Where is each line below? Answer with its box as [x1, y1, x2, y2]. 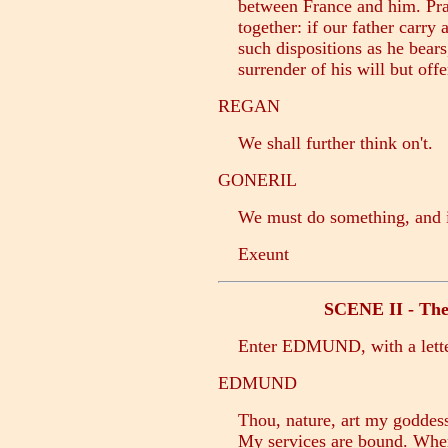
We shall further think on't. [218, 133, 433, 154]
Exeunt [218, 244, 289, 265]
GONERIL [218, 170, 297, 191]
